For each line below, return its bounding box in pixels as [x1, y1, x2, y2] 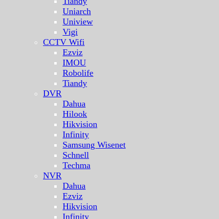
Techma [63, 160, 90, 171]
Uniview [63, 17, 93, 27]
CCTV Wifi [43, 37, 85, 47]
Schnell [63, 150, 89, 160]
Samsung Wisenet [63, 140, 126, 150]
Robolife [63, 68, 93, 78]
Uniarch [63, 6, 91, 17]
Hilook [63, 109, 87, 119]
